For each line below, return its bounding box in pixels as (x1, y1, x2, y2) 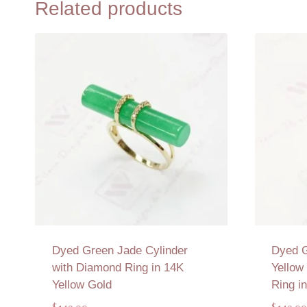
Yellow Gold (51, 278, 112, 291)
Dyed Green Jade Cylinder (51, 243, 188, 257)
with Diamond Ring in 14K (51, 260, 184, 274)
